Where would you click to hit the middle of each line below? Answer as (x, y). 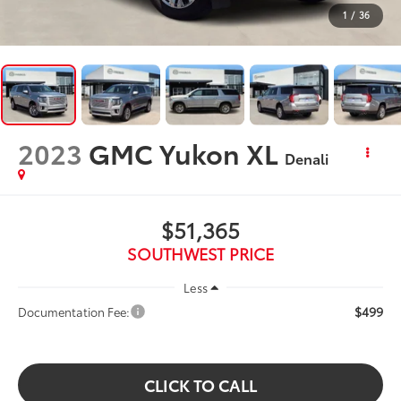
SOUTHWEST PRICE (200, 253)
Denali (307, 158)
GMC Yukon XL (184, 152)
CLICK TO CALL (200, 385)
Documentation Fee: (74, 312)
